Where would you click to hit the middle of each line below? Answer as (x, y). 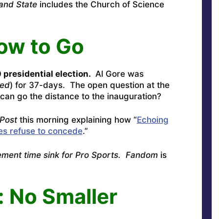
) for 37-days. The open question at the (89, 85)
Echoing (153, 120)
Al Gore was (118, 74)
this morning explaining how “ (77, 120)
